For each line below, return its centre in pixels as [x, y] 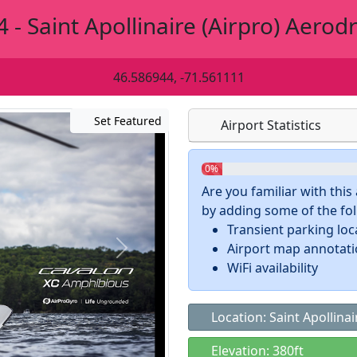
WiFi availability [273, 268]
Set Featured [126, 121]
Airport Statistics [269, 125]
